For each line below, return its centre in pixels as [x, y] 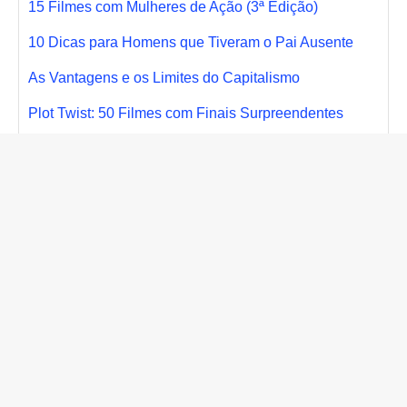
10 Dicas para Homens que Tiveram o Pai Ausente [191, 43]
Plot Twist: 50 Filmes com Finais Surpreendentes [186, 114]
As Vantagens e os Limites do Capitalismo [164, 78]
